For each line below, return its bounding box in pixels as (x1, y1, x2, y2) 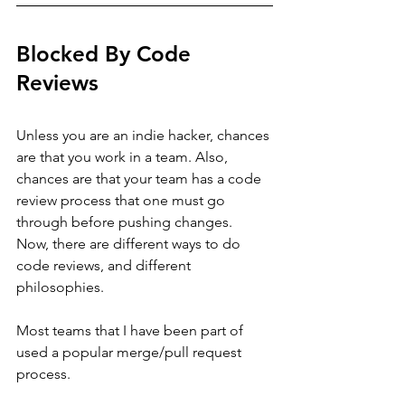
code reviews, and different (16, 256, 194, 274)
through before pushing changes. (16, 212, 232, 231)
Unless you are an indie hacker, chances (16, 126, 273, 144)
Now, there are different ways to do (16, 234, 244, 252)
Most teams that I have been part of (16, 321, 247, 339)
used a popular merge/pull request (16, 343, 245, 361)
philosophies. (16, 278, 108, 296)
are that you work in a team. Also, (16, 147, 231, 165)
